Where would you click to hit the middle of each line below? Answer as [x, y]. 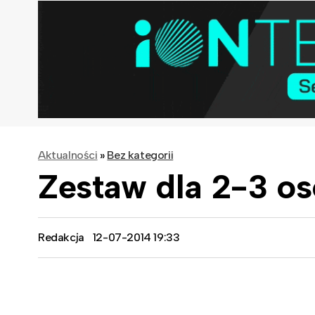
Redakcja [61, 237]
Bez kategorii [140, 155]
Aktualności [68, 155]
